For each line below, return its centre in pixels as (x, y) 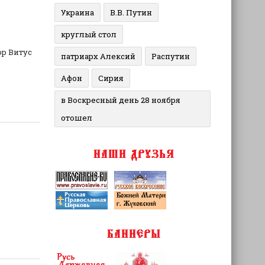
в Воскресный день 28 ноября (120, 100)
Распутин (170, 56)
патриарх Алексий (98, 56)
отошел (76, 118)
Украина (77, 12)
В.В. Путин (131, 12)
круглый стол (88, 34)
